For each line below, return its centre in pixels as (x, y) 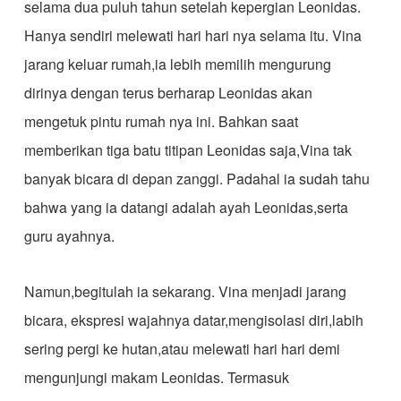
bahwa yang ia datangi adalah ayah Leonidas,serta (186, 207)
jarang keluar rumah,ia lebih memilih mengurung (177, 64)
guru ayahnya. (69, 236)
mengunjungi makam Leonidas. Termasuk (156, 377)
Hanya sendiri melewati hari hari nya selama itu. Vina (192, 35)
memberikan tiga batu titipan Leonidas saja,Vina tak (188, 150)
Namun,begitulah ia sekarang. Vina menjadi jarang (185, 291)
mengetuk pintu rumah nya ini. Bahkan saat (161, 121)
